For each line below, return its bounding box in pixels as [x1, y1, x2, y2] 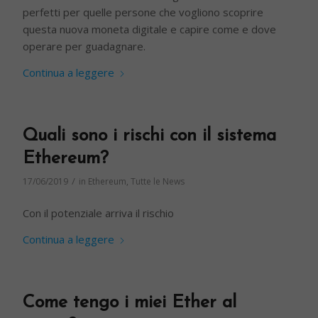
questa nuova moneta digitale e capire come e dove [23, 21, 277, 36]
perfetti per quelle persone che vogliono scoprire [23, 4, 264, 19]
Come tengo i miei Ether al [23, 294, 237, 312]
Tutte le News [131, 175, 185, 187]
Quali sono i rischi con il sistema [23, 126, 277, 145]
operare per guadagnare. [23, 38, 146, 53]
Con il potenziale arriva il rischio [23, 206, 175, 221]
